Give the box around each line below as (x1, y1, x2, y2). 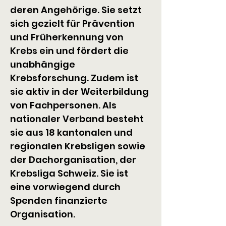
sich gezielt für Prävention (10, 17, 137, 30)
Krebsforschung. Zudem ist (10, 72, 140, 84)
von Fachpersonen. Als (10, 99, 119, 111)
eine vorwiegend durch (10, 181, 123, 193)
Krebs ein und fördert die (10, 44, 131, 57)
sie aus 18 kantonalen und (10, 126, 135, 139)
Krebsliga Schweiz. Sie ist (10, 167, 130, 180)
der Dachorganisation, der (10, 153, 138, 166)
